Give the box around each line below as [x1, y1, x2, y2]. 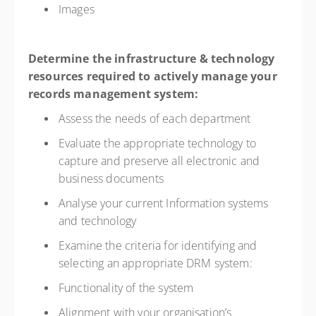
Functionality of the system [59, 280, 197, 296]
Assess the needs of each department [59, 111, 254, 126]
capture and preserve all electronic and [59, 153, 260, 169]
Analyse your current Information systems [59, 195, 269, 211]
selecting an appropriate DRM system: [59, 255, 255, 271]
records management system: [28, 86, 202, 102]
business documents [59, 171, 167, 186]
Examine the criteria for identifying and [59, 238, 257, 253]
